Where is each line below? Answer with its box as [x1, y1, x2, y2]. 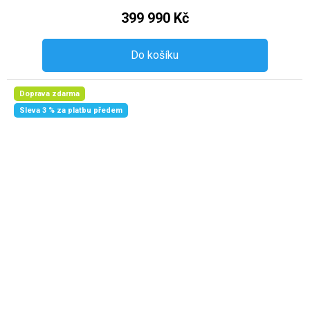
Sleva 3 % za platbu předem [19, 106, 122, 116]
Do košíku [131, 48, 179, 62]
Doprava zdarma [19, 89, 80, 99]
